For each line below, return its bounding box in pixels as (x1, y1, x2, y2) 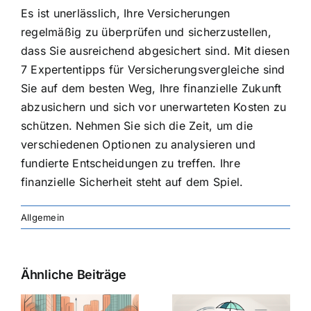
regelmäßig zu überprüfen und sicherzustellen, (21, 25, 271, 40)
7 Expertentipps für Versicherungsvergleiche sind (21, 62, 285, 77)
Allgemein (21, 212, 65, 224)
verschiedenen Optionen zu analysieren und (21, 137, 255, 152)
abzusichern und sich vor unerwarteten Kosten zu (21, 100, 287, 115)
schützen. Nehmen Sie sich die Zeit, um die (21, 119, 253, 133)
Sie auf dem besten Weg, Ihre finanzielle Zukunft (21, 81, 282, 96)
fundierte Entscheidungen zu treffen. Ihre (21, 156, 240, 171)
